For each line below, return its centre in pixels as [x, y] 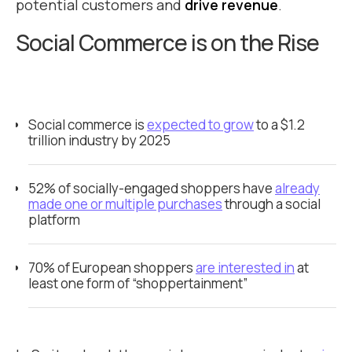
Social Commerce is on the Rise [167, 42]
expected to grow [200, 125]
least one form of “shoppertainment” [138, 283]
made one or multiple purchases [125, 204]
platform [54, 220]
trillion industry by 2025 [99, 140]
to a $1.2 [279, 125]
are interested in [245, 268]
